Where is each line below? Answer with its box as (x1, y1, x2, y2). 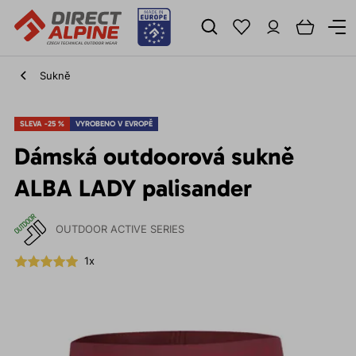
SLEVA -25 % (19, 119, 64, 129)
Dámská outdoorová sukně (14, 142, 294, 171)
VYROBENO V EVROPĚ (75, 119, 153, 129)
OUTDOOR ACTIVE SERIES (55, 223, 184, 235)
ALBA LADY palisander (14, 174, 252, 203)
